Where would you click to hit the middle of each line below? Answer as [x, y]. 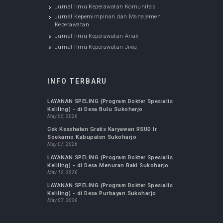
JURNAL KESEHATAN [96, 56]
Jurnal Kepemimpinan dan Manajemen [117, 115]
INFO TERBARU [84, 185]
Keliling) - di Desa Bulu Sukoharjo [103, 216]
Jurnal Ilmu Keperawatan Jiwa [104, 148]
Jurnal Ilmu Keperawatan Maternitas [114, 92]
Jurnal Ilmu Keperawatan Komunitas [114, 104]
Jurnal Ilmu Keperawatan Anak [105, 136]
